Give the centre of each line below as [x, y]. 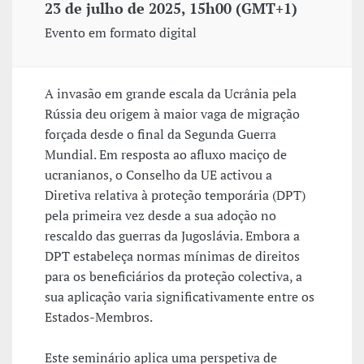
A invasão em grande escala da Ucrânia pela [171, 94]
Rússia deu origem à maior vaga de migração [172, 114]
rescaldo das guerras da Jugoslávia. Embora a [172, 236]
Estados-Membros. [99, 317]
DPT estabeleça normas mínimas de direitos [172, 256]
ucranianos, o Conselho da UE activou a [158, 175]
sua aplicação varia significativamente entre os [180, 297]
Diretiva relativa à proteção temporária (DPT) [175, 195]
